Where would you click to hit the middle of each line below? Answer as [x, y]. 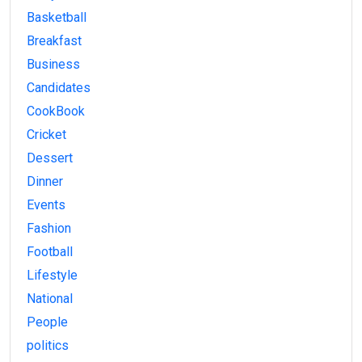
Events [46, 205]
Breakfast [54, 41]
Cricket [46, 135]
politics [48, 346]
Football [50, 252]
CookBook [56, 112]
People [47, 322]
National [50, 299]
